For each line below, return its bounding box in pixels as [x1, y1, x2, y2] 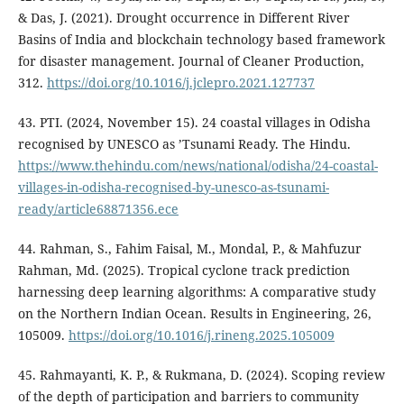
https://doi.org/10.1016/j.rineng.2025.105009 [68, 326, 335, 344]
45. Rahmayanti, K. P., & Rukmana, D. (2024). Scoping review [17, 365, 385, 383]
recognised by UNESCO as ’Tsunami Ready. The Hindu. [17, 134, 351, 152]
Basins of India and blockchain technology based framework [17, 30, 385, 48]
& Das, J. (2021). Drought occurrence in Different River [17, 8, 350, 26]
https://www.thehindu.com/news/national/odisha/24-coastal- [17, 156, 378, 174]
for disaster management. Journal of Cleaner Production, [17, 51, 364, 69]
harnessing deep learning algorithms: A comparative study [17, 282, 376, 300]
